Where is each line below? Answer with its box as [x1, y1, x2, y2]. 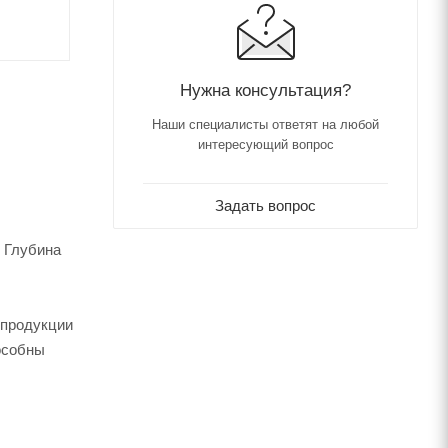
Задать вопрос [215, 196, 316, 214]
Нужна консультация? [180, 79, 351, 100]
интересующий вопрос [197, 136, 334, 152]
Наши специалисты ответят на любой [152, 116, 379, 132]
